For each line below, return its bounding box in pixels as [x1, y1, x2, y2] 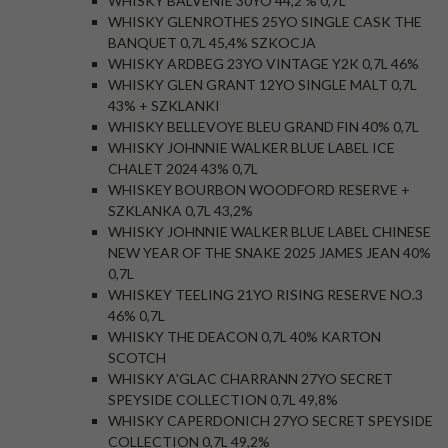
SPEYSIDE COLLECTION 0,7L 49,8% [108, 391, 338, 408]
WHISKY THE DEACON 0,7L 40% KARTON [108, 328, 381, 345]
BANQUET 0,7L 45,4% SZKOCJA [108, 34, 316, 51]
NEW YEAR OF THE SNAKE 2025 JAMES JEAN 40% [108, 244, 431, 261]
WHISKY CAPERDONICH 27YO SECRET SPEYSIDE [108, 412, 433, 429]
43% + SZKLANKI [108, 97, 220, 114]
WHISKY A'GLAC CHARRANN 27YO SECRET [108, 370, 393, 387]
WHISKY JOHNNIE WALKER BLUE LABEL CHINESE [108, 223, 431, 240]
